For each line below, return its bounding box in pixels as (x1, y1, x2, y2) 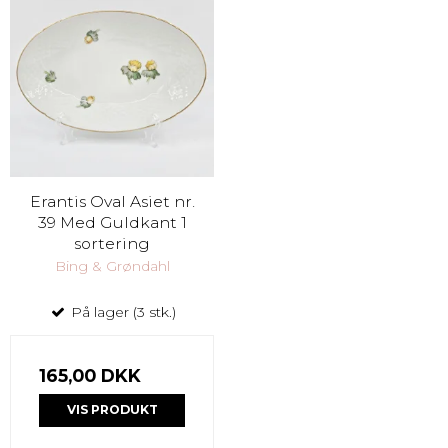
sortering (74, 234, 150, 254)
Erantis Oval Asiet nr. (29, 192, 195, 212)
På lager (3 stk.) (66, 303, 176, 322)
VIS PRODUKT (66, 402, 158, 418)
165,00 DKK (39, 365, 141, 387)
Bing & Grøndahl (54, 257, 170, 276)
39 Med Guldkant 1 (37, 213, 187, 233)
